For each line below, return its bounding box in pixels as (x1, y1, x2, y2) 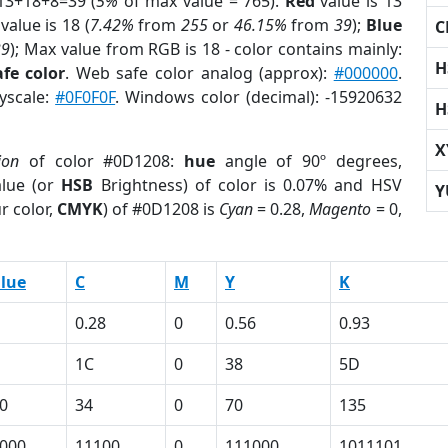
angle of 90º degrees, (214, 150, 402, 172)
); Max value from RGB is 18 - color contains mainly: (10, 38, 402, 60)
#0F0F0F (55, 86, 116, 108)
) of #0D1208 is (102, 198, 220, 220)
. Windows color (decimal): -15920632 (115, 86, 402, 108)
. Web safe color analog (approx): (65, 62, 334, 84)
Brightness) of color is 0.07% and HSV (93, 174, 402, 196)
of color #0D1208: (19, 150, 184, 172)
